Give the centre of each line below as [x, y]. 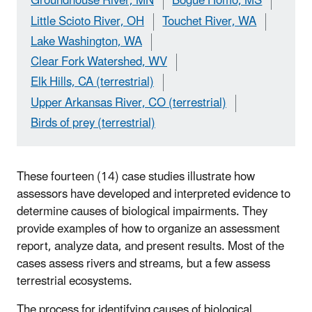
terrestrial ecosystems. [75, 281]
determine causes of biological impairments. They [142, 211]
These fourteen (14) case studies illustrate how [136, 177]
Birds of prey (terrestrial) [93, 123]
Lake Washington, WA [86, 41]
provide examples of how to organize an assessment [148, 229]
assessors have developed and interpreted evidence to [154, 194]
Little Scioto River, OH [87, 21]
